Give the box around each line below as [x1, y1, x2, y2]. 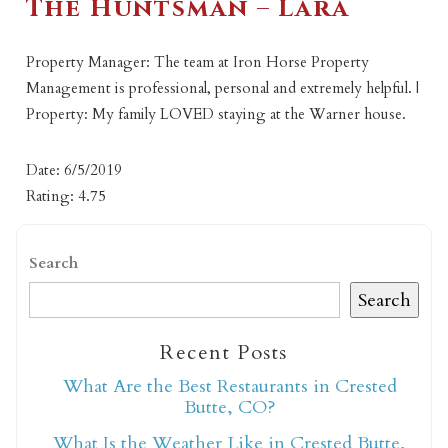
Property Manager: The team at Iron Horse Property [26, 51, 370, 72]
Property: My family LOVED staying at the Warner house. [26, 103, 407, 124]
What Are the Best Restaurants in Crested [62, 374, 397, 400]
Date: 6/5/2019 [26, 159, 123, 180]
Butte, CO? [183, 395, 276, 421]
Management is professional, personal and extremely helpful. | [26, 77, 420, 98]
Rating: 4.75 [26, 185, 107, 206]
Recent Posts [160, 339, 288, 367]
